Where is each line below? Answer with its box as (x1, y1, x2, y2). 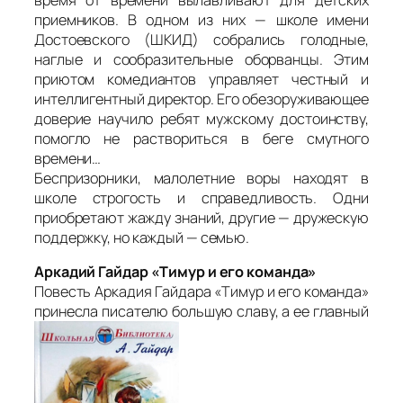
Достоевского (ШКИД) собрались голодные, (34, 30, 369, 50)
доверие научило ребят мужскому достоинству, (34, 109, 369, 130)
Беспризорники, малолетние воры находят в (34, 168, 369, 189)
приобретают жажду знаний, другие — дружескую (34, 208, 369, 228)
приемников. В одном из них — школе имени (34, 10, 369, 31)
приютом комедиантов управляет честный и (34, 69, 369, 90)
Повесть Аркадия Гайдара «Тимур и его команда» (34, 282, 369, 302)
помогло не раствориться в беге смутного (34, 129, 369, 149)
